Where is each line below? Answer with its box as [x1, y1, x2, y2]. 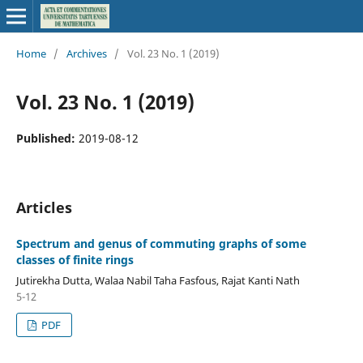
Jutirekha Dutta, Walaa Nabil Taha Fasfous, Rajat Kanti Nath [15, 272, 300, 288]
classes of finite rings [15, 251, 134, 267]
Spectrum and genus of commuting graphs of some [15, 235, 306, 251]
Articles [15, 197, 72, 217]
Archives [66, 45, 107, 61]
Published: [15, 130, 79, 146]
